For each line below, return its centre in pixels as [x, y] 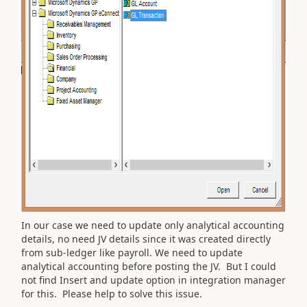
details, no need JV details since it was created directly [146, 239]
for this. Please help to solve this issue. [112, 294]
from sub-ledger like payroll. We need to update [132, 253]
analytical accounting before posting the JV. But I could [149, 266]
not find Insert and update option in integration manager [153, 280]
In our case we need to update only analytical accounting [153, 225]
